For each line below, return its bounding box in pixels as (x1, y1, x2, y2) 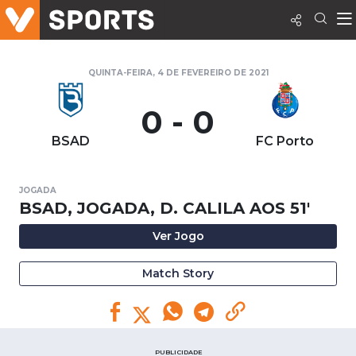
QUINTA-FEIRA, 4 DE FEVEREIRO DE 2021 (87, 68, 269, 78)
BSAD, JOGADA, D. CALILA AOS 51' (19, 199, 310, 218)
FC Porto (256, 133, 315, 149)
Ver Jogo (152, 229, 204, 243)
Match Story (142, 266, 214, 281)
